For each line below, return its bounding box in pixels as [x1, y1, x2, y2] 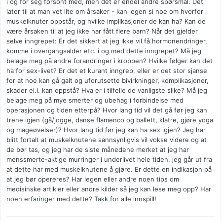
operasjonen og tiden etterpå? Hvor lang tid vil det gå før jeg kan [6, 106, 207, 114]
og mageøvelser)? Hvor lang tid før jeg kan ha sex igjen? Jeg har [6, 126, 206, 134]
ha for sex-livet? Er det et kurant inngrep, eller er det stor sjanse [6, 67, 207, 75]
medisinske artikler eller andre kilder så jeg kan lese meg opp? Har [6, 185, 211, 193]
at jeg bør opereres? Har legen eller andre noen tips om [6, 175, 179, 184]
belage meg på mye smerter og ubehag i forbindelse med [6, 96, 184, 105]
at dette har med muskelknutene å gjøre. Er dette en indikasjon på [6, 165, 212, 174]
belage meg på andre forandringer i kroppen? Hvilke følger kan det [6, 57, 213, 65]
